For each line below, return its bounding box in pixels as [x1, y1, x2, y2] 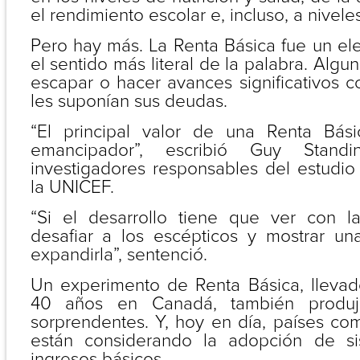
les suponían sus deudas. [30, 90, 227, 112]
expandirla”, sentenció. [30, 243, 207, 266]
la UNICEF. [30, 176, 114, 198]
